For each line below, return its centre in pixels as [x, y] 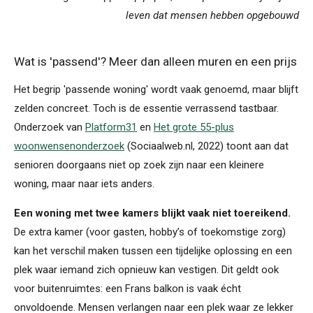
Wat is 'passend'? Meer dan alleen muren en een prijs [155, 62]
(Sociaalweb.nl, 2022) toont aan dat [206, 146]
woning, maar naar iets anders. [84, 184]
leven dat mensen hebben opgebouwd [212, 16]
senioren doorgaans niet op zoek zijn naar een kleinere [139, 165]
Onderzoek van [50, 128]
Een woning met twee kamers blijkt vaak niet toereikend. [152, 213]
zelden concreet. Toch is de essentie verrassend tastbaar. [146, 109]
